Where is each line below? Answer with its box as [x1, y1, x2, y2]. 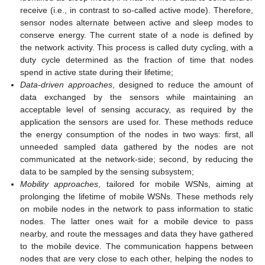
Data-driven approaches [20, 80, 112, 90]
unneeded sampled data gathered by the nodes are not [20, 142, 253, 152]
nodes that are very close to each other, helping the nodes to [20, 254, 253, 264]
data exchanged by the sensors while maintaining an [20, 92, 253, 102]
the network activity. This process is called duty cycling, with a [20, 43, 253, 53]
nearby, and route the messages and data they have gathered [20, 229, 253, 239]
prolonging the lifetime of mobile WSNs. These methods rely [20, 192, 253, 202]
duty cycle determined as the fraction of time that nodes [20, 55, 253, 65]
